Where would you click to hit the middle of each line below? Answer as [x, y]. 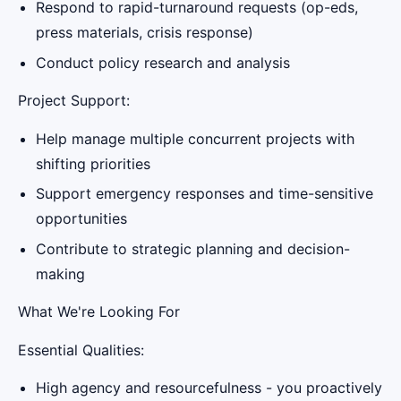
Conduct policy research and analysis [163, 62]
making [60, 273]
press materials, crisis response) [145, 33]
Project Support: [74, 101]
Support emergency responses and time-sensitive [205, 194]
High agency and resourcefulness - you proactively [209, 387]
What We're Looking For [99, 312]
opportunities [81, 219]
